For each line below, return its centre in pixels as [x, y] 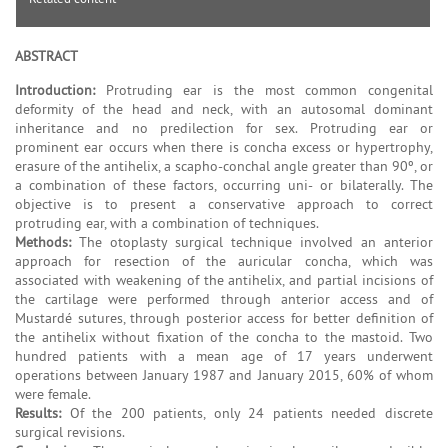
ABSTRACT [46, 55]
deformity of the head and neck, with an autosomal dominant [224, 108]
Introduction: [55, 89]
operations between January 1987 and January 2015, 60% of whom [224, 374]
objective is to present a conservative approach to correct [224, 203]
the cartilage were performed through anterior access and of [224, 298]
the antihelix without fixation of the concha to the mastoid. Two [224, 336]
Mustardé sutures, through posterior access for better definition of [224, 317]
